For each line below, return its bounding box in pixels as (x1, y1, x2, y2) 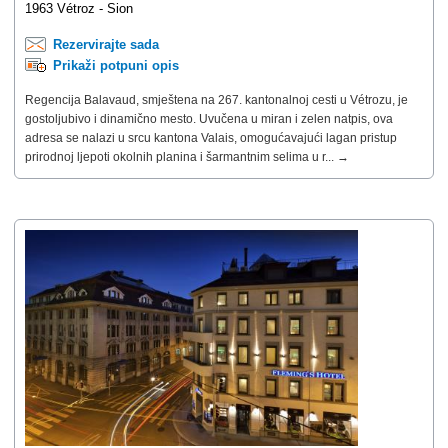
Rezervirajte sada (53, 36, 159, 52)
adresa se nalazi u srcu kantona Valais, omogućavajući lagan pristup (25, 130, 397, 145)
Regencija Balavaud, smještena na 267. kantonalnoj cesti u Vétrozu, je (25, 92, 408, 107)
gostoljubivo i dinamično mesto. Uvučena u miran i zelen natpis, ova (25, 111, 393, 126)
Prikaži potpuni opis (53, 57, 179, 73)
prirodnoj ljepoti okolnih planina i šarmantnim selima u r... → (25, 149, 349, 164)
